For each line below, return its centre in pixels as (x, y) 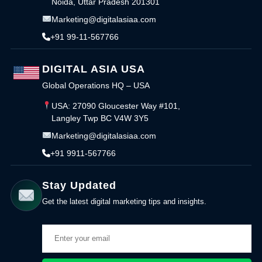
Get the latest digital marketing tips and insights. (124, 201)
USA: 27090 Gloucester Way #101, (116, 106)
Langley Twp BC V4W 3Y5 (100, 118)
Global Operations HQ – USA (96, 85)
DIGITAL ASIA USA (94, 69)
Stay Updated (79, 185)
